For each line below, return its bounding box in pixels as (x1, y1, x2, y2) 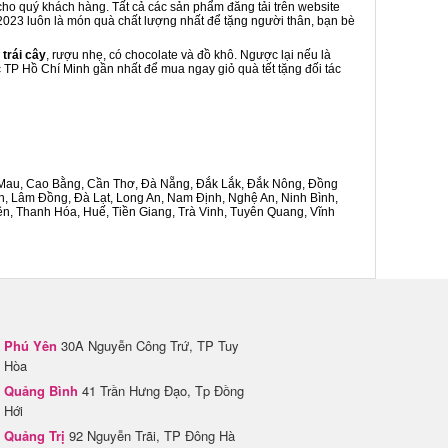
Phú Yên (4, 336, 57, 355)
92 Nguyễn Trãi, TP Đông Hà (65, 426, 235, 445)
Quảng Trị (4, 426, 65, 445)
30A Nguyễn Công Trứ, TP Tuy (57, 336, 239, 355)
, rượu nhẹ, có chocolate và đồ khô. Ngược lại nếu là (46, 48, 331, 62)
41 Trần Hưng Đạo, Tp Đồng (78, 381, 244, 400)
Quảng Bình (4, 381, 78, 400)
